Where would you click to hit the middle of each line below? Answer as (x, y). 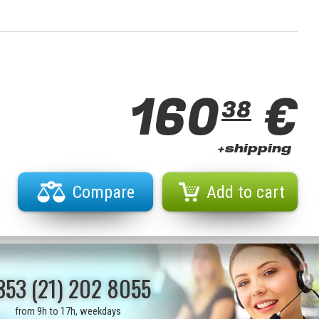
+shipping (254, 150)
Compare (103, 192)
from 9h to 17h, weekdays (68, 311)
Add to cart (246, 192)
